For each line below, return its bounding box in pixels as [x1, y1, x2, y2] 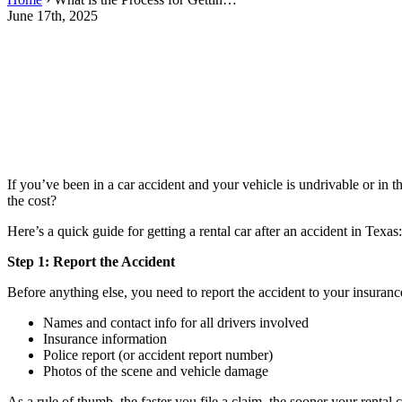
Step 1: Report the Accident [7, 253, 175, 269]
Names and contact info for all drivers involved [43, 314, 309, 330]
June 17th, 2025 [7, 7, 98, 23]
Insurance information [43, 330, 167, 346]
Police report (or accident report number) [43, 346, 273, 363]
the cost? [7, 192, 57, 208]
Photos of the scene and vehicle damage [43, 363, 268, 379]
